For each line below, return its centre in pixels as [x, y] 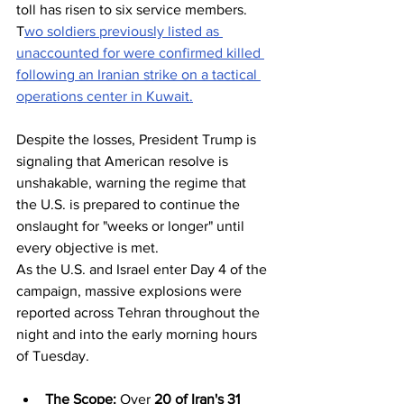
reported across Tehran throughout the [140, 313]
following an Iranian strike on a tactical [138, 75]
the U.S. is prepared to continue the [130, 205]
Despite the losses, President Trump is [138, 140]
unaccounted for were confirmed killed [140, 53]
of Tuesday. [53, 356]
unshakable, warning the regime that [133, 183]
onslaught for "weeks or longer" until [132, 226]
